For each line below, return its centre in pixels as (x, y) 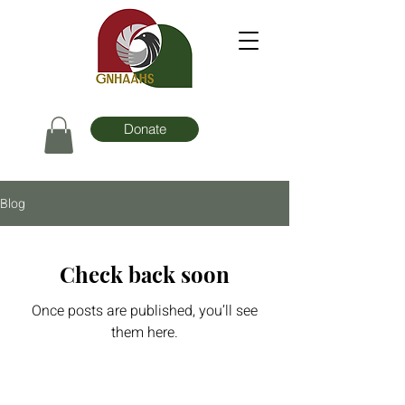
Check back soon (145, 274)
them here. (145, 333)
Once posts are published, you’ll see (145, 311)
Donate (145, 129)
